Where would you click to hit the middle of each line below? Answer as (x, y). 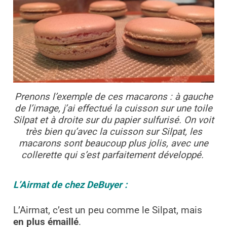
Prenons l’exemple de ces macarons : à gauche (113, 97)
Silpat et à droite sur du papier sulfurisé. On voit (113, 120)
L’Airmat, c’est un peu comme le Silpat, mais (107, 210)
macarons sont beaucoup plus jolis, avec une (113, 144)
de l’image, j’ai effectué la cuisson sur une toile (113, 109)
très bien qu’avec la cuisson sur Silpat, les (113, 132)
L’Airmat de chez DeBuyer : (70, 185)
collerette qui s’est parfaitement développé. (113, 155)
